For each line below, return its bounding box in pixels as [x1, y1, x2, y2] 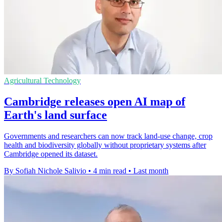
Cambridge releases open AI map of [4, 95, 185, 109]
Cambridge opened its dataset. [4, 150, 98, 159]
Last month [133, 166, 168, 175]
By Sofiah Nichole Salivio [4, 166, 86, 175]
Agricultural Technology [4, 76, 81, 85]
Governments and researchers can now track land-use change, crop [4, 132, 213, 141]
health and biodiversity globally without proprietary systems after [4, 141, 206, 150]
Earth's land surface [4, 109, 107, 122]
